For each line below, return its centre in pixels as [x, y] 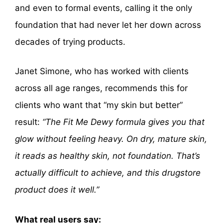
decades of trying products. [70, 42]
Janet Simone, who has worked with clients [102, 71]
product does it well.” [57, 190]
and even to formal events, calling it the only [104, 8]
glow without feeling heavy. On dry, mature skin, [111, 139]
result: [29, 122]
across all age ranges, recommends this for [101, 88]
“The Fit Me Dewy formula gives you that [123, 122]
